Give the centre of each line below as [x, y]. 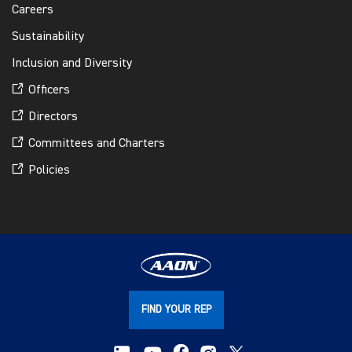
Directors [53, 117]
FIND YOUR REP [176, 309]
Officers [49, 90]
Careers [33, 10]
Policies [49, 170]
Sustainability [48, 37]
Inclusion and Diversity [72, 63]
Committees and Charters [97, 143]
